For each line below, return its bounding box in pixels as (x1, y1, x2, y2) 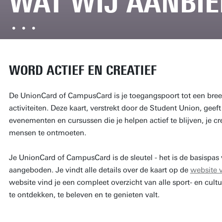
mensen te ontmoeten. (8, 128, 86, 137)
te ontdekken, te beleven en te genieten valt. (8, 190, 162, 199)
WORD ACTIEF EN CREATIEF (8, 62, 157, 78)
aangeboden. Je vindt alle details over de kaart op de (8, 165, 190, 174)
